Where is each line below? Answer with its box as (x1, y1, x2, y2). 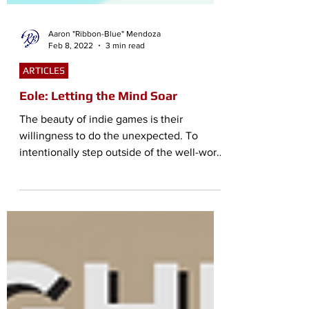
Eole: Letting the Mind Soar (19, 150, 177, 165)
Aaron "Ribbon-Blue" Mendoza (48, 91, 161, 101)
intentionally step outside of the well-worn (19, 208, 223, 220)
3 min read (106, 102, 145, 112)
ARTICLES (23, 127, 65, 138)
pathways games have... (19, 225, 134, 237)
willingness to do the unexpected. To (19, 192, 198, 203)
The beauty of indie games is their (19, 175, 183, 187)
